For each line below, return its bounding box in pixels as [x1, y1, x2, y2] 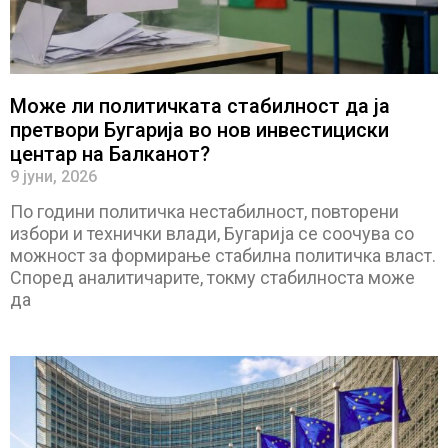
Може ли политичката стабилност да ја [10, 93, 390, 118]
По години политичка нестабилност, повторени [10, 200, 399, 222]
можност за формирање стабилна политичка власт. [10, 244, 436, 266]
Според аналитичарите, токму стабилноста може [10, 266, 415, 288]
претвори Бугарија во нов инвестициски [10, 117, 389, 142]
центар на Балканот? [10, 141, 210, 166]
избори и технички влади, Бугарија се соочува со [10, 222, 414, 244]
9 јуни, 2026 [10, 166, 97, 186]
